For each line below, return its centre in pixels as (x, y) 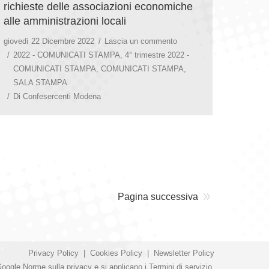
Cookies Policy (116, 253)
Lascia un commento (141, 41)
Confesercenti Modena (62, 96)
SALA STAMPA (40, 82)
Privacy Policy (53, 253)
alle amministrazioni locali (65, 21)
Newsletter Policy (184, 253)
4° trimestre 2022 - (157, 55)
